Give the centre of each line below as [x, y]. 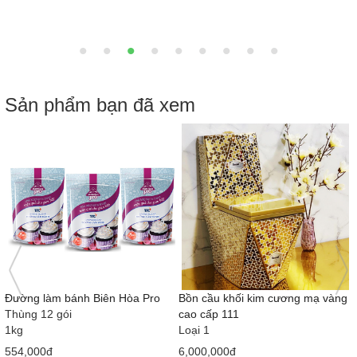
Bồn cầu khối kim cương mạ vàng [263, 298]
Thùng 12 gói [38, 314]
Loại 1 [194, 330]
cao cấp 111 [209, 314]
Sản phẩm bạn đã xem [100, 104]
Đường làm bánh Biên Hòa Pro [82, 298]
